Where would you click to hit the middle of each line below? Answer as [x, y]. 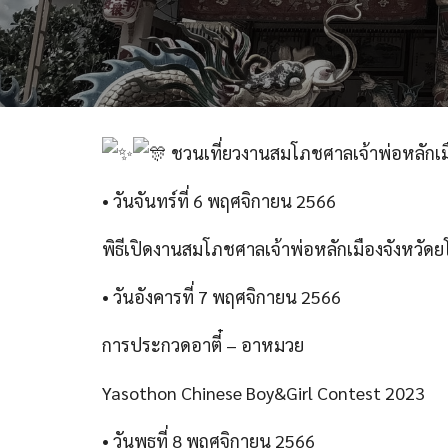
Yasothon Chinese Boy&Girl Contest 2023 [263, 392]
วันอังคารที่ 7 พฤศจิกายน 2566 [227, 296]
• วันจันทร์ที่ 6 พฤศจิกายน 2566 [219, 200]
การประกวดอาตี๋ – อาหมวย [203, 344]
